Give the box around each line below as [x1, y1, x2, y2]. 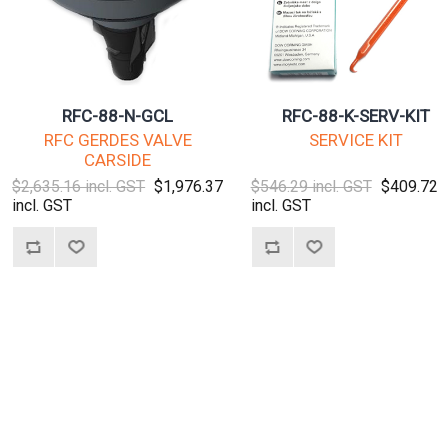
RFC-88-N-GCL [62, 105, 174, 126]
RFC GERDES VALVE [43, 129, 192, 150]
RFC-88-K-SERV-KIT [282, 105, 431, 126]
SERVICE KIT [309, 129, 404, 150]
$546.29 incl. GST [250, 176, 372, 196]
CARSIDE [84, 149, 152, 170]
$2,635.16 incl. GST [12, 176, 146, 196]
